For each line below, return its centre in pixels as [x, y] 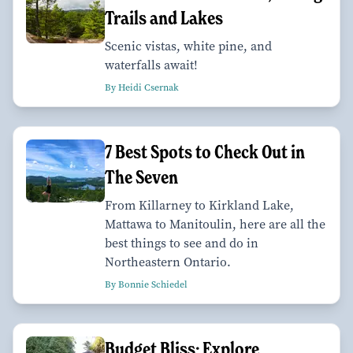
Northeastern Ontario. [168, 262]
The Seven [141, 176]
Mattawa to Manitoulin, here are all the [215, 224]
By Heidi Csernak [142, 87]
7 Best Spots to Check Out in [205, 151]
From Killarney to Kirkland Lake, [199, 205]
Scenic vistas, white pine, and [188, 46]
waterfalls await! [151, 65]
